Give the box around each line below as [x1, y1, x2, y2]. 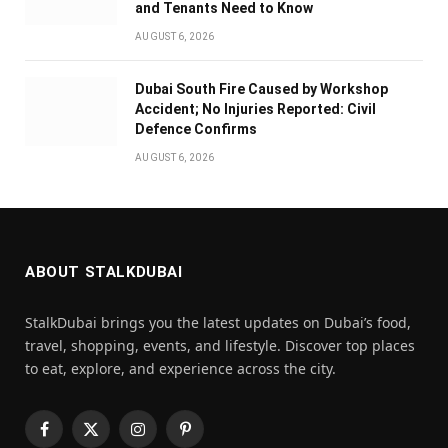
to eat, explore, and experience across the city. [25, 358, 336, 378]
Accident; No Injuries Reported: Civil [135, 100, 376, 117]
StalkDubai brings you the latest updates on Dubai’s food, [25, 312, 411, 332]
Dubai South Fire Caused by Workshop [135, 80, 388, 97]
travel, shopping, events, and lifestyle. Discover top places [25, 335, 415, 355]
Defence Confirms [135, 120, 257, 137]
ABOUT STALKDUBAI [25, 262, 183, 281]
